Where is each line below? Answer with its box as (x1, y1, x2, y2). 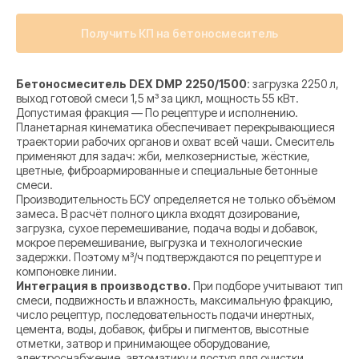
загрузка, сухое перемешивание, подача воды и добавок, (16, 221, 318, 236)
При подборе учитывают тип (191, 279, 343, 293)
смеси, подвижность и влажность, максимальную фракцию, (16, 293, 333, 308)
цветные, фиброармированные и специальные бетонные (16, 163, 317, 178)
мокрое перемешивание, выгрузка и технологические (16, 236, 302, 250)
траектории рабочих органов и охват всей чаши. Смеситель (16, 135, 334, 149)
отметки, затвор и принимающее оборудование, (16, 337, 271, 351)
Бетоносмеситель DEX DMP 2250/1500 (16, 77, 247, 91)
